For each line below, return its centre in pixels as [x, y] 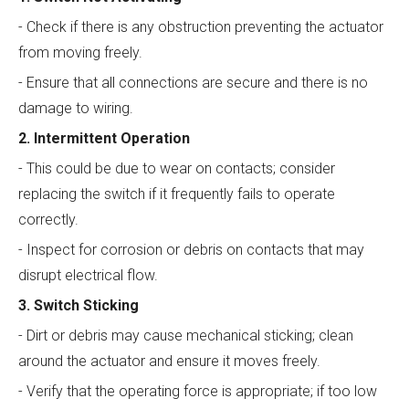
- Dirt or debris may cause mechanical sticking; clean [186, 336]
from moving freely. [80, 53]
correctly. [48, 220]
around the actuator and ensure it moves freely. [169, 362]
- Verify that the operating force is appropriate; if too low [198, 392]
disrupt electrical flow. [88, 276]
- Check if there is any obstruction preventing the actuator [201, 27]
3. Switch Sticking [79, 306]
